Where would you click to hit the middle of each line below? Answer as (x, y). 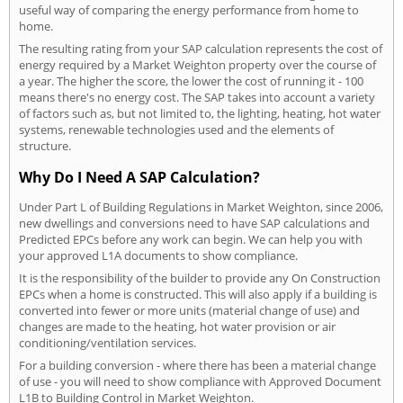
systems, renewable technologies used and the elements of (176, 130)
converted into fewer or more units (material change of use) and (189, 311)
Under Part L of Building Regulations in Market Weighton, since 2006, (201, 207)
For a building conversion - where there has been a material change (197, 366)
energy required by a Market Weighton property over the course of (197, 65)
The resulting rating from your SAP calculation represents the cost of (201, 49)
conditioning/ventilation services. (107, 343)
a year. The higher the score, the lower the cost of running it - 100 (191, 81)
